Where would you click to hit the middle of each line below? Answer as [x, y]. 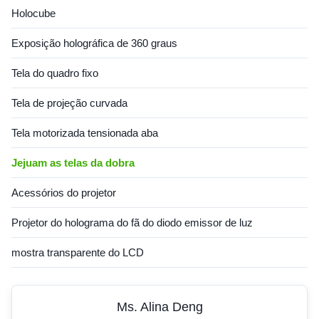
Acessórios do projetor [64, 193]
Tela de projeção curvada [69, 103]
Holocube [33, 13]
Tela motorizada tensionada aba [85, 133]
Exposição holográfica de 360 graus [94, 43]
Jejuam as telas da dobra [73, 163]
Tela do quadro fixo [55, 73]
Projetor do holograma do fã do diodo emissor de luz [132, 223]
